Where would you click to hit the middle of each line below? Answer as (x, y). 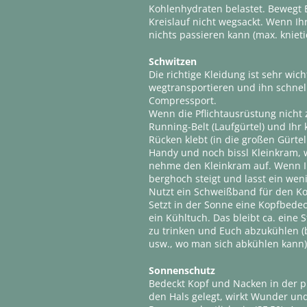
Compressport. (183, 101)
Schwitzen (173, 62)
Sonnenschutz (182, 271)
